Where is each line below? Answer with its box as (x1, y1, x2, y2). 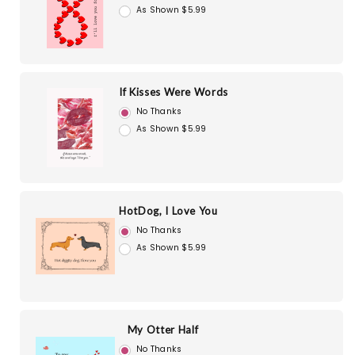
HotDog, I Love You (119, 204, 218, 218)
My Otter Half (127, 323, 199, 337)
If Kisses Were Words (119, 86, 228, 99)
